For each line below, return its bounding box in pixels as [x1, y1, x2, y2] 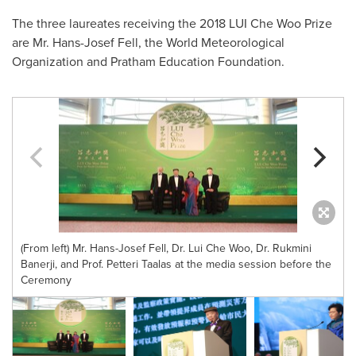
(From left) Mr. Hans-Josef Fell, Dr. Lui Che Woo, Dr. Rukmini [21, 240, 311, 257]
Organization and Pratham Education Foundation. [12, 52, 291, 71]
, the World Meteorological [138, 33, 284, 52]
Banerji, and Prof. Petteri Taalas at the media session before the [21, 256, 331, 273]
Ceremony [21, 272, 72, 288]
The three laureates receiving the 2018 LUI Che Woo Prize [12, 14, 332, 33]
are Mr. [12, 33, 52, 52]
